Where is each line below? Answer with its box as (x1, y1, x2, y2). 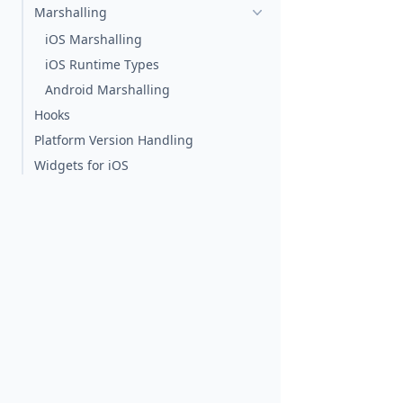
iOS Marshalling (45, 31, 142, 48)
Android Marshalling (45, 81, 170, 98)
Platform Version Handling (34, 131, 193, 148)
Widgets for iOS (34, 157, 129, 174)
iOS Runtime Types (45, 56, 159, 73)
